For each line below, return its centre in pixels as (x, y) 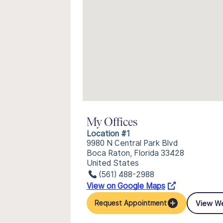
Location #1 (108, 134)
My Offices (112, 123)
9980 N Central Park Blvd (132, 143)
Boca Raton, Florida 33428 (135, 153)
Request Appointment (131, 203)
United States (113, 163)
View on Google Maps (126, 186)
